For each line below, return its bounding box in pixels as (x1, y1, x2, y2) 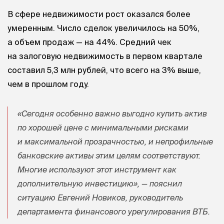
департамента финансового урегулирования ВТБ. (17, 206, 210, 216)
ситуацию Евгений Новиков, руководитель (17, 192, 183, 202)
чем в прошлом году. (7, 79, 89, 88)
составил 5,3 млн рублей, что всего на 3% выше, (7, 65, 201, 74)
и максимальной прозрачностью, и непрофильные (17, 136, 213, 146)
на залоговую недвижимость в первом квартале (7, 51, 202, 60)
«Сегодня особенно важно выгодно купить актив (17, 108, 207, 118)
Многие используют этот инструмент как (17, 164, 176, 174)
